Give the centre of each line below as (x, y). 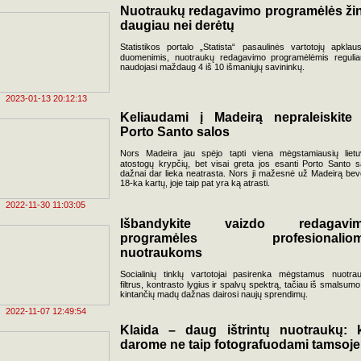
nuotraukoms (161, 253)
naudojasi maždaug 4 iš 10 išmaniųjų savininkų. (212, 67)
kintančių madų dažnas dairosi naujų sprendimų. (214, 294)
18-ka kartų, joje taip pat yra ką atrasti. (195, 183)
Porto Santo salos (175, 132)
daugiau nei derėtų (177, 25)
